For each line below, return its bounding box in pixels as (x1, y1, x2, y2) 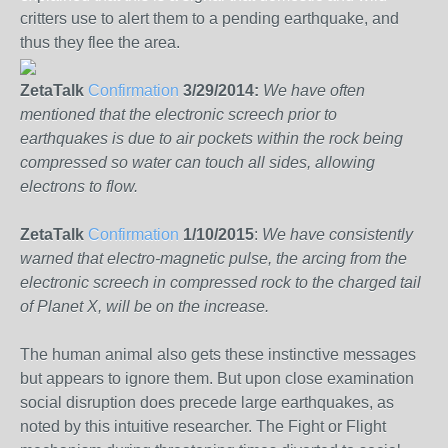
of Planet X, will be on (20, 298, 174, 315)
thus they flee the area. (20, 34, 180, 51)
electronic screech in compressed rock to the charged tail (20, 274, 421, 291)
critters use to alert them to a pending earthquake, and (20, 10, 399, 27)
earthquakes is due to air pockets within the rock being (20, 130, 403, 147)
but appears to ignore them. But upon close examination (20, 370, 414, 387)
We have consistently (262, 226, 413, 243)
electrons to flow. (20, 178, 138, 195)
